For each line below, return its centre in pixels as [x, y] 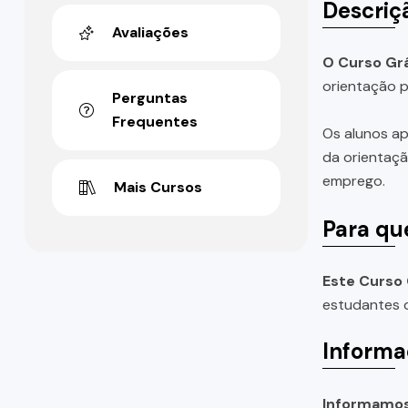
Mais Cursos [158, 188]
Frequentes [155, 122]
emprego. [353, 180]
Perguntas [150, 98]
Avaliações [150, 33]
